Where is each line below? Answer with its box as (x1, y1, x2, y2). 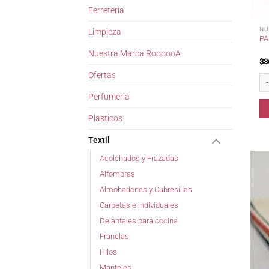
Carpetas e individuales (100, 201, 178, 210)
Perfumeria (88, 92, 130, 103)
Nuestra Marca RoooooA (88, 49, 181, 59)
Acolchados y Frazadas (100, 154, 178, 163)
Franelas (100, 232, 129, 241)
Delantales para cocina (100, 216, 178, 226)
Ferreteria (88, 5, 124, 16)
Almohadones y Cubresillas (100, 185, 192, 195)
